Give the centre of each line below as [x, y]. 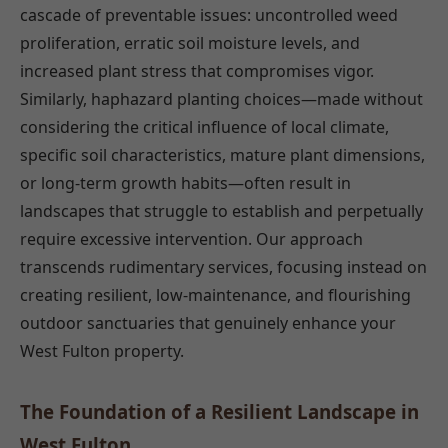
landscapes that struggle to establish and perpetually [221, 210]
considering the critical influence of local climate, [204, 126]
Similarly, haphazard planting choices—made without [221, 98]
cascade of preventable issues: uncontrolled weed [209, 14]
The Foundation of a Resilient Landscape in [219, 411]
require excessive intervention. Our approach [191, 238]
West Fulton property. [102, 350]
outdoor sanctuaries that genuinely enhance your [208, 322]
